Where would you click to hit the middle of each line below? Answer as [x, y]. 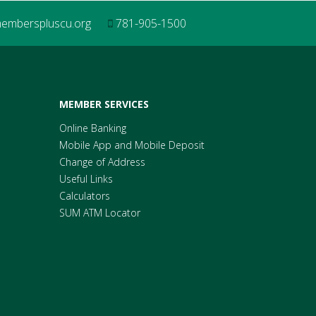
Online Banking [92, 128]
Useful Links [86, 179]
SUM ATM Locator [99, 213]
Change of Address [102, 162]
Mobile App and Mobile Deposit [132, 145]
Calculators [84, 196]
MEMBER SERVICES [104, 104]
